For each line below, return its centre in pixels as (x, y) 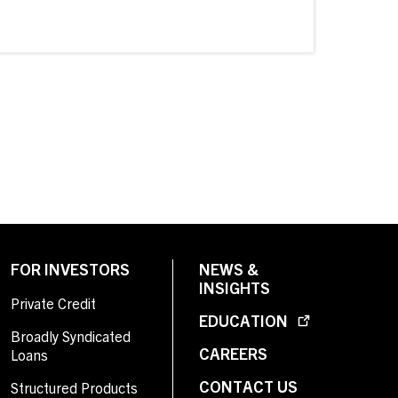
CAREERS (233, 353)
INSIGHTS (235, 287)
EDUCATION (245, 320)
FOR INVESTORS (70, 269)
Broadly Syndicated (71, 336)
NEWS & (229, 269)
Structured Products (74, 387)
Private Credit (53, 303)
